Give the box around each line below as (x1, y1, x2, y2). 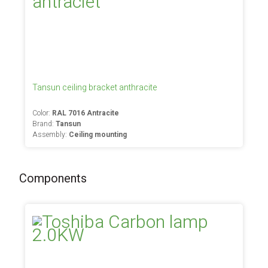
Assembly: (32, 129, 69, 140)
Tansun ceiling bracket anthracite (32, 81, 158, 94)
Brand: (32, 118, 56, 129)
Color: (32, 108, 53, 118)
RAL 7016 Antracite (52, 108, 120, 118)
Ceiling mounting (69, 129, 127, 140)
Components (19, 170, 87, 187)
